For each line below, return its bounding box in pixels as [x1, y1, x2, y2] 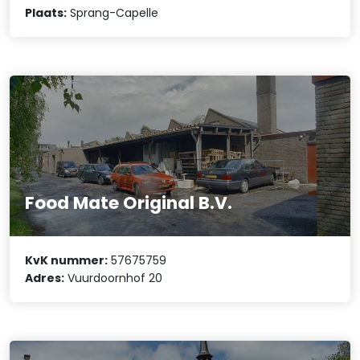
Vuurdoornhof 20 [64, 270, 163, 287]
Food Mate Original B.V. [25, 190, 233, 215]
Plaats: [25, 4, 67, 21]
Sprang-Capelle [67, 4, 159, 21]
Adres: [25, 270, 65, 287]
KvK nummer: [25, 252, 108, 269]
